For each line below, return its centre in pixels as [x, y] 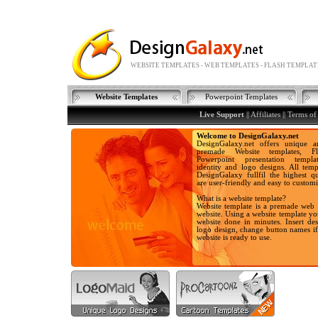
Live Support [222, 115]
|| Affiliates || [266, 115]
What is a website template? [241, 198]
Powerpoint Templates [241, 97]
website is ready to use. [234, 237]
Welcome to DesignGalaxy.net [248, 136]
